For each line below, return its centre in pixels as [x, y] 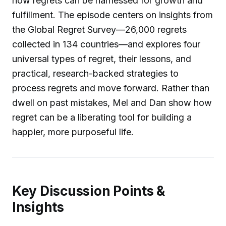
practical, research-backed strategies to [95, 73]
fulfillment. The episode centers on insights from [112, 15]
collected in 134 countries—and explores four [106, 44]
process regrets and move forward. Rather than [111, 88]
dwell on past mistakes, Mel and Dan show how [112, 102]
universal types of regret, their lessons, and [102, 59]
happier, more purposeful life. [73, 132]
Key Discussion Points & [89, 191]
